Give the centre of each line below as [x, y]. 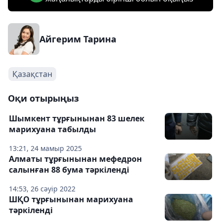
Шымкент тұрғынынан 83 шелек [77, 118]
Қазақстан [32, 74]
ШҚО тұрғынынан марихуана [71, 199]
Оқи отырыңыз [43, 98]
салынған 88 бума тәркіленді [69, 169]
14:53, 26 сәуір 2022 [42, 188]
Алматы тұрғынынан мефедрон [75, 159]
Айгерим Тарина [78, 39]
